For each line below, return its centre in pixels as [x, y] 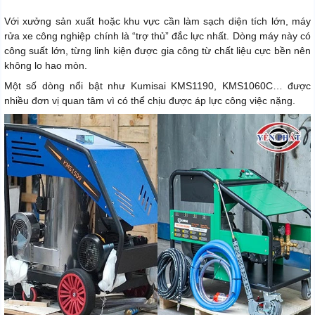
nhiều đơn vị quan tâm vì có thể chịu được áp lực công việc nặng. [150, 100]
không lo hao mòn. [46, 65]
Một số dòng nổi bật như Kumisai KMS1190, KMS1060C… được [157, 85]
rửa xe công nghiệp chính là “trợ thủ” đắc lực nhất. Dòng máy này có [157, 36]
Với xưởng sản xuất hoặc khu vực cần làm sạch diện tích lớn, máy [157, 21]
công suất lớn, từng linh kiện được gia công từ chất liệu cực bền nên [157, 50]
